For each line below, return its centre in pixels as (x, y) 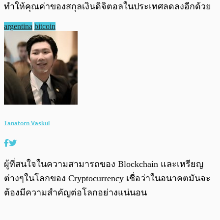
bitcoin (45, 27)
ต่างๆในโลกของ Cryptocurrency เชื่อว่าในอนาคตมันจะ (107, 178)
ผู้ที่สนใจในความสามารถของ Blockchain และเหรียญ (104, 164)
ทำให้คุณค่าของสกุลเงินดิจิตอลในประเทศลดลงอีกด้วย (109, 7)
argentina (18, 27)
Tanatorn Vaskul (27, 123)
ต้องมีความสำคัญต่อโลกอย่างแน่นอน (75, 192)
